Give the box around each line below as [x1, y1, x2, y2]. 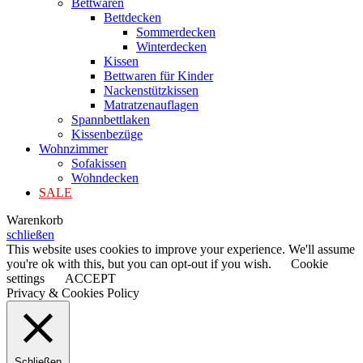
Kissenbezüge [71, 126, 143, 141]
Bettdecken [104, 10, 161, 24]
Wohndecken [71, 170, 139, 185]
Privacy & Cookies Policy [6, 285, 139, 300]
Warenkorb [6, 212, 63, 227]
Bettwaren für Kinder [104, 68, 213, 83]
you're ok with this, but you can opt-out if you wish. [6, 256, 275, 271]
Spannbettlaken [71, 112, 150, 126]
